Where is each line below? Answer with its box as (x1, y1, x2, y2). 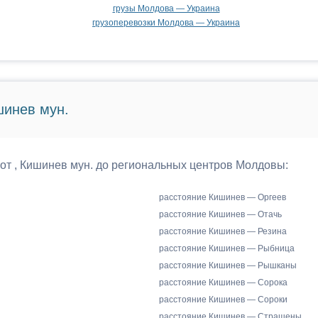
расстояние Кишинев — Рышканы (159, 261, 297, 270)
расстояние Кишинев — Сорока (159, 278, 287, 287)
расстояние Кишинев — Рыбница (159, 243, 295, 253)
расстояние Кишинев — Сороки (159, 295, 287, 305)
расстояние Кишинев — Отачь (159, 209, 282, 219)
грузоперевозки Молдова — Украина (92, 18, 240, 28)
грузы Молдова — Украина (112, 4, 220, 13)
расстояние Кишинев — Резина (159, 226, 287, 236)
